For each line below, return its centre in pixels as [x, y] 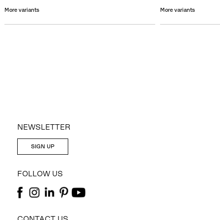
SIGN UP [43, 146]
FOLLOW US [40, 173]
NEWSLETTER [44, 127]
